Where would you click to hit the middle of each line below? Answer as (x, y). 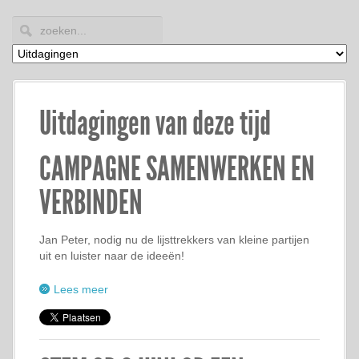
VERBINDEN (91, 203)
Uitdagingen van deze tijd (155, 123)
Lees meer (81, 289)
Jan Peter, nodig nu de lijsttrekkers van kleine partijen (174, 240)
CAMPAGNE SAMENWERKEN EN (177, 169)
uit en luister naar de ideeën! (112, 256)
